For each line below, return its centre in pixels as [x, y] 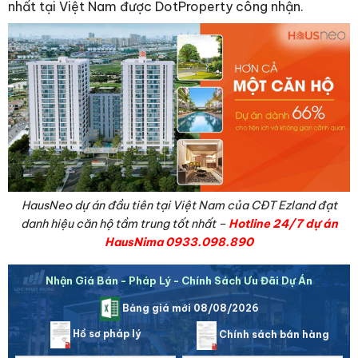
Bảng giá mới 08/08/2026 [189, 308]
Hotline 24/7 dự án [283, 224]
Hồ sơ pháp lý [105, 334]
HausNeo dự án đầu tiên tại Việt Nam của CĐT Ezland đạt [179, 206]
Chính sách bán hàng [272, 335]
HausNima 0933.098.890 [179, 243]
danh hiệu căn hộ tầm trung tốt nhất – [124, 224]
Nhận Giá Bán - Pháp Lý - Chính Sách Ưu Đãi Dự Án [179, 280]
